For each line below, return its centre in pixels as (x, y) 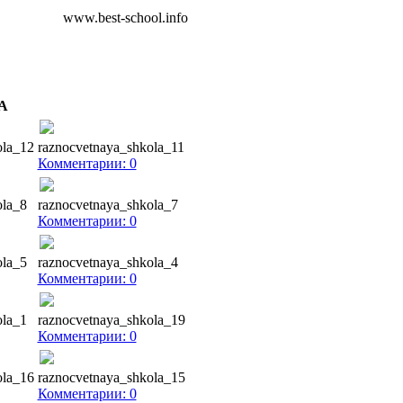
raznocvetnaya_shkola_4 (107, 262)
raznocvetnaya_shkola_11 (111, 147)
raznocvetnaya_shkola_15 (111, 377)
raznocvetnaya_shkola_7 (107, 205)
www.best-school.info (125, 18)
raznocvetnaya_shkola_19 (111, 320)
